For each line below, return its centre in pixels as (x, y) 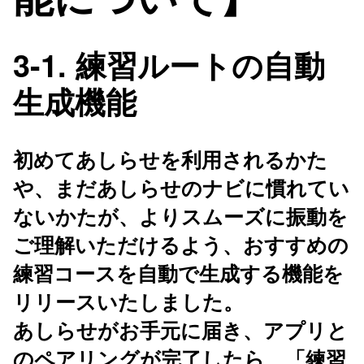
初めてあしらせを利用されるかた (170, 159)
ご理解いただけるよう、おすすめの (181, 244)
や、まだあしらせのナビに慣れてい (181, 187)
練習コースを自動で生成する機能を (178, 273)
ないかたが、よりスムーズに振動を (180, 216)
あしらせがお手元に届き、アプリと (180, 329)
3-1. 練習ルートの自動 (169, 65)
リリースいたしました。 (128, 301)
